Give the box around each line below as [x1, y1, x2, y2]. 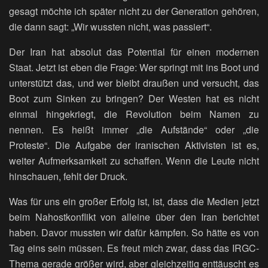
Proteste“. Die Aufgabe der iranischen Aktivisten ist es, [9, 138, 259, 153]
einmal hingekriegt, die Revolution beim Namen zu [9, 107, 259, 121]
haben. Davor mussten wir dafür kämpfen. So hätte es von [9, 226, 259, 240]
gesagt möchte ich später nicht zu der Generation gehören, [9, 4, 259, 19]
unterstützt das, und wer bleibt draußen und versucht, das [9, 76, 259, 90]
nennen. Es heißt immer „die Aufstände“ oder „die [9, 123, 259, 137]
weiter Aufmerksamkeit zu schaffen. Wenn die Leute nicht [9, 154, 259, 168]
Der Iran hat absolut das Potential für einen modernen [9, 45, 259, 59]
